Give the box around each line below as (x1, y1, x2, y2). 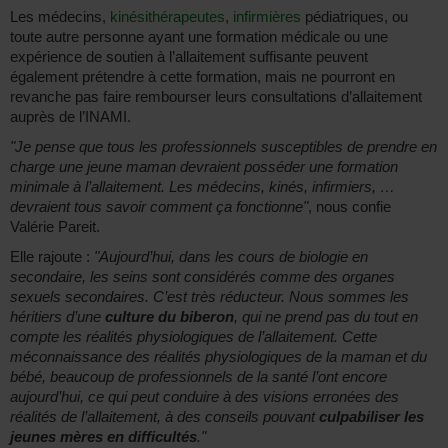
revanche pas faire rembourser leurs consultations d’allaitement (10, 88, 422, 106)
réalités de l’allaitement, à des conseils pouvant (10, 408, 319, 426)
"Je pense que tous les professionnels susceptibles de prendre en (10, 138, 437, 156)
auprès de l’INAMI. (10, 108, 131, 126)
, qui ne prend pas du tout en (234, 308, 418, 326)
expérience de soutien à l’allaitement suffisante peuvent (10, 48, 368, 66)
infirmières (233, 8, 301, 26)
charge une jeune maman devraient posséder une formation (10, 158, 398, 176)
